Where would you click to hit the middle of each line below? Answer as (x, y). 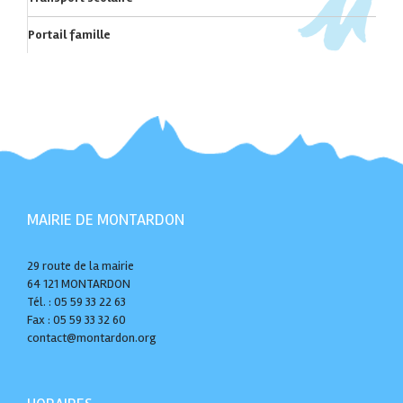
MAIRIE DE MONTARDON (106, 219)
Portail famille (69, 34)
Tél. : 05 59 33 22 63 (76, 301)
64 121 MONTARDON (79, 283)
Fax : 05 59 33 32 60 (76, 319)
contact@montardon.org (92, 337)
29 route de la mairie (81, 265)
